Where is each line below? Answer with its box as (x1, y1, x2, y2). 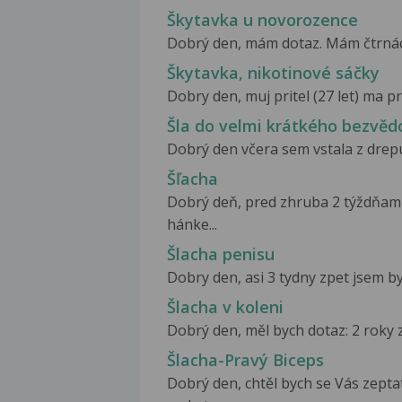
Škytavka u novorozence (167, 8, 358, 31)
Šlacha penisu (167, 243, 275, 266)
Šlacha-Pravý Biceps (167, 349, 324, 371)
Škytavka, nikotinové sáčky (167, 62, 380, 83)
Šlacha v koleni (167, 296, 284, 319)
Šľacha (167, 168, 218, 190)
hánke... (167, 214, 217, 235)
